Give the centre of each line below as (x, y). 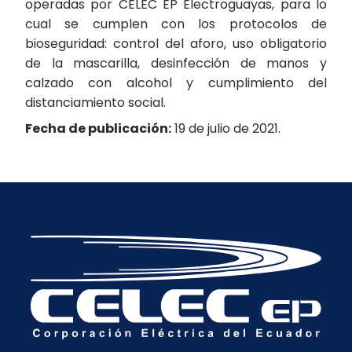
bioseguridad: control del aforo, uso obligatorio (176, 44)
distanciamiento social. (95, 103)
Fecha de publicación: (98, 128)
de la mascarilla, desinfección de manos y (176, 63)
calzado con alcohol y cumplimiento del (176, 83)
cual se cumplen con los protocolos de (176, 24)
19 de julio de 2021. (227, 128)
